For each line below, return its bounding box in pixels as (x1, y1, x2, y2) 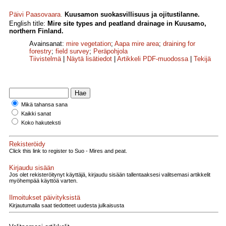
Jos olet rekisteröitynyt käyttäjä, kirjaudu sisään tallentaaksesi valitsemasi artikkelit (9, 171, 210, 178)
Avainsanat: (29, 40, 66, 48)
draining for (163, 40, 195, 48)
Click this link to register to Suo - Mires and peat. (9, 147, 127, 154)
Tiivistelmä (29, 55, 61, 63)
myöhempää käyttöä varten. (9, 177, 78, 184)
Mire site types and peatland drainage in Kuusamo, (47, 20, 206, 28)
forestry (29, 47, 51, 55)
